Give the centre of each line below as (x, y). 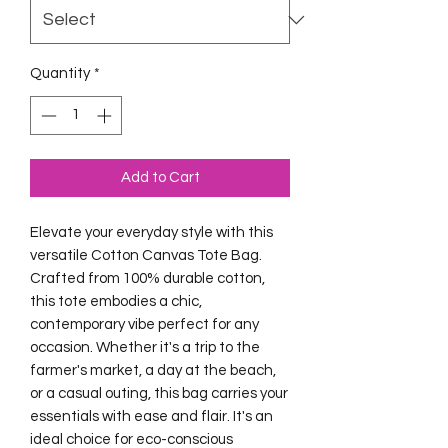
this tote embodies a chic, (116, 301)
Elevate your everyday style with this (151, 232)
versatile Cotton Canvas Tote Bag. (146, 255)
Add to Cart (160, 177)
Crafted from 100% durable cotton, (147, 278)
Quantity (60, 73)
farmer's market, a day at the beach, (153, 370)
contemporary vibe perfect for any (144, 324)
